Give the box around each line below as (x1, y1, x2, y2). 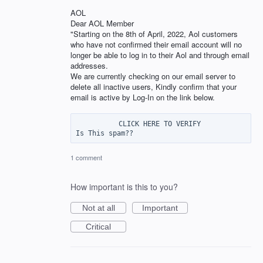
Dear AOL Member (70, 18, 134, 29)
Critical (86, 221, 111, 231)
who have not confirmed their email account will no (70, 39, 242, 50)
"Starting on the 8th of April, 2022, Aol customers (70, 28, 238, 40)
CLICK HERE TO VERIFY (77, 119, 119, 128)
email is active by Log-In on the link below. (70, 92, 215, 103)
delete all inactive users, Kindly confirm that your (70, 81, 237, 93)
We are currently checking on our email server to (70, 70, 235, 82)
